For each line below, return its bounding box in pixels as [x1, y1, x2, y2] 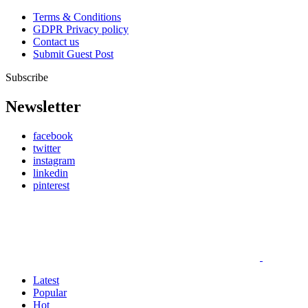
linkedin [33, 166, 68, 179]
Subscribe [5, 71, 48, 83]
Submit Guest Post [33, 48, 113, 60]
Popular [33, 286, 67, 298]
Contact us [33, 36, 79, 47]
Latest [33, 274, 59, 286]
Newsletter [5, 97, 81, 115]
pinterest [33, 179, 69, 191]
